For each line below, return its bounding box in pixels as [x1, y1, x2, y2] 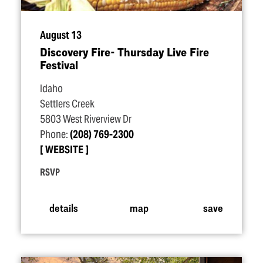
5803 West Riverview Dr [40, 113, 131, 126]
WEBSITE [45, 143, 83, 156]
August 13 [40, 29, 82, 42]
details [49, 201, 78, 214]
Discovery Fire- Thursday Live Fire [40, 45, 209, 59]
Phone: [40, 128, 70, 141]
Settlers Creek [40, 97, 95, 110]
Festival [40, 58, 78, 72]
